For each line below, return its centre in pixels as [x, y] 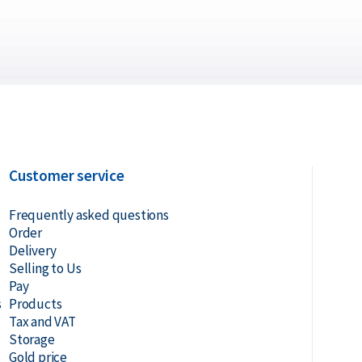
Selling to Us [45, 268]
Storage [32, 339]
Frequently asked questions [88, 215]
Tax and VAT [42, 322]
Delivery [32, 250]
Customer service [66, 175]
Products [35, 304]
